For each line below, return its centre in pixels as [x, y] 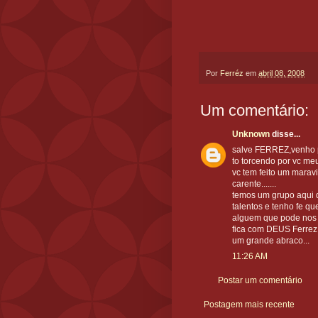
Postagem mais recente [249, 305]
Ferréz [233, 73]
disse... [285, 135]
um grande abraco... [271, 241]
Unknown [251, 135]
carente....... [254, 184]
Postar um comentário [260, 281]
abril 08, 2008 [281, 73]
